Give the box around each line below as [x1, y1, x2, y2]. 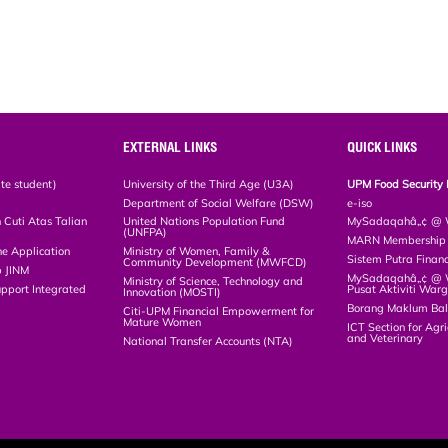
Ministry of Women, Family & [123, 244, 270, 259]
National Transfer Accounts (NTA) [123, 333, 294, 348]
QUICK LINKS [347, 138, 418, 155]
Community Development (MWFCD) [123, 255, 308, 270]
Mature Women [123, 314, 202, 329]
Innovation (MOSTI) [123, 285, 222, 300]
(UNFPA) [123, 225, 168, 240]
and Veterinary [347, 330, 424, 345]
